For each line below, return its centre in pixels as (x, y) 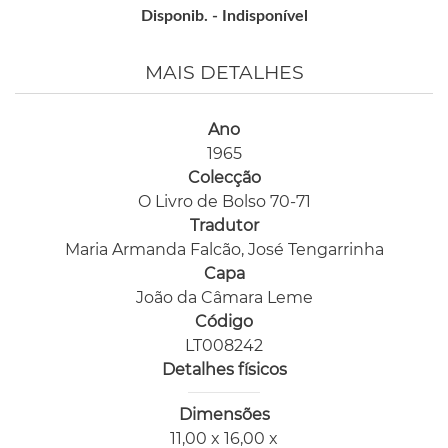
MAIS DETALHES (224, 72)
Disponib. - (181, 16)
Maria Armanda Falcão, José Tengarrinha (224, 249)
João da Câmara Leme (224, 297)
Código (224, 321)
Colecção (224, 177)
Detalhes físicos (224, 369)
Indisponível (264, 16)
